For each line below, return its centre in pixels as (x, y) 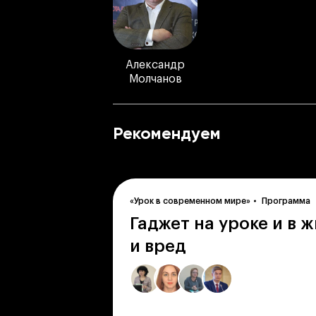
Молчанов (155, 79)
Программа (286, 201)
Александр (155, 65)
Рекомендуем (167, 133)
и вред (158, 246)
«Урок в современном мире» (190, 201)
